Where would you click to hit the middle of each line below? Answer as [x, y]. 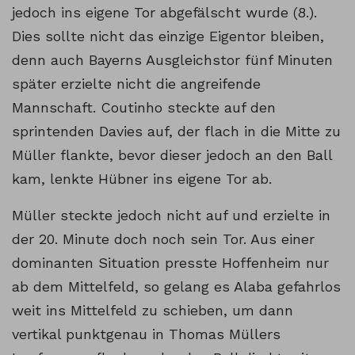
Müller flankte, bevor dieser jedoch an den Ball [172, 155]
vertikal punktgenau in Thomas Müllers [146, 334]
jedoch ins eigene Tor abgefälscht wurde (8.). [164, 13]
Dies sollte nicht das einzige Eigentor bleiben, [168, 36]
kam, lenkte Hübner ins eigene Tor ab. [142, 179]
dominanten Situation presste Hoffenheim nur [170, 263]
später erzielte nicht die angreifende [136, 84]
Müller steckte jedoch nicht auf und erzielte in [171, 216]
